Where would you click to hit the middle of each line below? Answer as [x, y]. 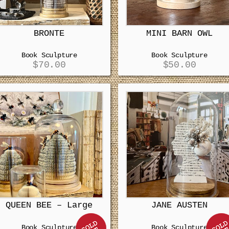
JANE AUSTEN [179, 205]
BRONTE [49, 33]
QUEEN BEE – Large [49, 205]
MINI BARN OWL [179, 33]
